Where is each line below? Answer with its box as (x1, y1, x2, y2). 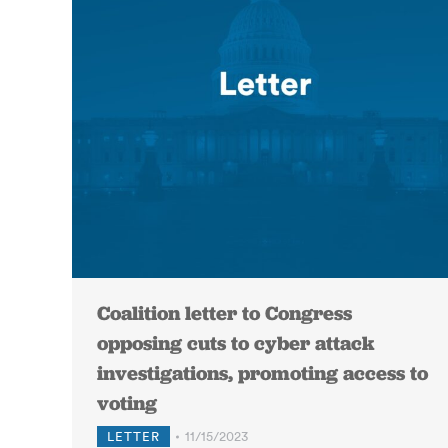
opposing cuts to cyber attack (97, 330, 374, 356)
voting (97, 390, 157, 416)
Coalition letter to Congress (97, 300, 352, 326)
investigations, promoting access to (97, 360, 428, 386)
